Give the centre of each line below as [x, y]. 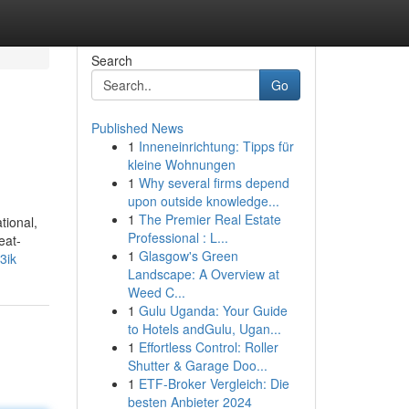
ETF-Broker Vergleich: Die [214, 383]
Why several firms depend [214, 183]
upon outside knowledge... [203, 201]
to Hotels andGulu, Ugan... [204, 329]
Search [111, 60]
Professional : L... [178, 237]
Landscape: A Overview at [203, 274]
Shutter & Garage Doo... [197, 365]
